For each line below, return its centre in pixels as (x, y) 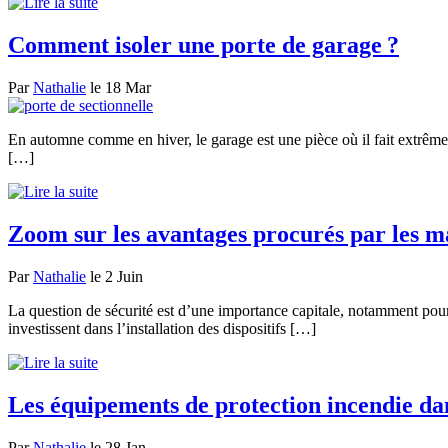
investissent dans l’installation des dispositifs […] (162, 328)
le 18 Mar (118, 88)
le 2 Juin (114, 276)
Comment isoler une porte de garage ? (203, 45)
